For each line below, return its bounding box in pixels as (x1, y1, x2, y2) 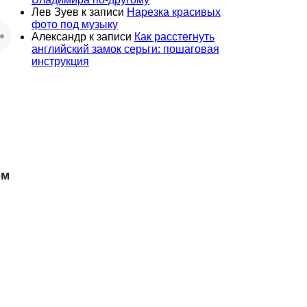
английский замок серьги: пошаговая (32, 42, 219, 55)
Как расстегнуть (134, 30, 214, 42)
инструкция (32, 55, 89, 67)
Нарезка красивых (127, 5, 221, 18)
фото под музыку (32, 18, 118, 30)
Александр (32, 30, 86, 42)
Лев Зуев (32, 5, 79, 18)
